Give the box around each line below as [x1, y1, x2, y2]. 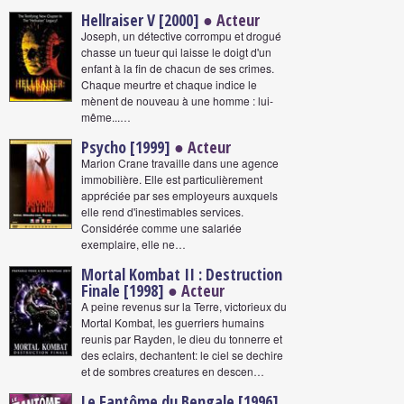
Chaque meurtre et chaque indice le [81, 77, 257, 92]
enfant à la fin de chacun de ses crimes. [81, 60, 274, 76]
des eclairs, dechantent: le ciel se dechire [81, 347, 283, 363]
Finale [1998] [81, 280, 164, 301]
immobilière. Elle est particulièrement [81, 171, 262, 187]
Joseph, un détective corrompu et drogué [81, 28, 281, 43]
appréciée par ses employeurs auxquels [81, 188, 278, 203]
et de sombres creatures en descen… [81, 363, 264, 379]
